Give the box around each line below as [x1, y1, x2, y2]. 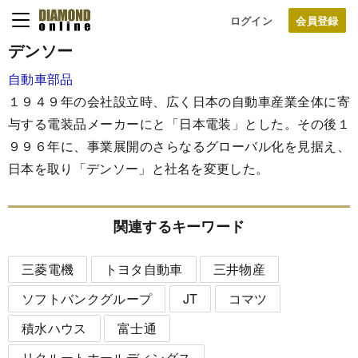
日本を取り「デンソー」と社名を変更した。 [8, 159, 269, 177]
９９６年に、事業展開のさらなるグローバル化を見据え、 [8, 137, 350, 155]
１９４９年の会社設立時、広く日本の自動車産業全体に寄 [8, 92, 350, 110]
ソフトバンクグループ [22, 288, 153, 308]
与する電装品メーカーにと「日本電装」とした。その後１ [8, 114, 350, 133]
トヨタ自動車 [104, 259, 183, 278]
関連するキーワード [113, 216, 245, 237]
